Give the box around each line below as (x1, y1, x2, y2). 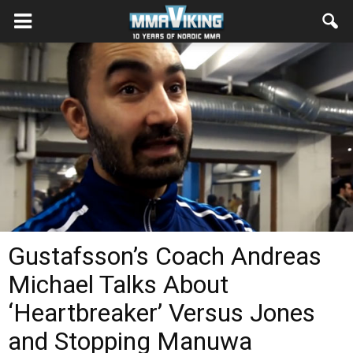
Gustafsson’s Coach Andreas (8, 241, 321, 271)
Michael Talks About (8, 269, 229, 299)
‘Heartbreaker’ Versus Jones (8, 298, 315, 328)
